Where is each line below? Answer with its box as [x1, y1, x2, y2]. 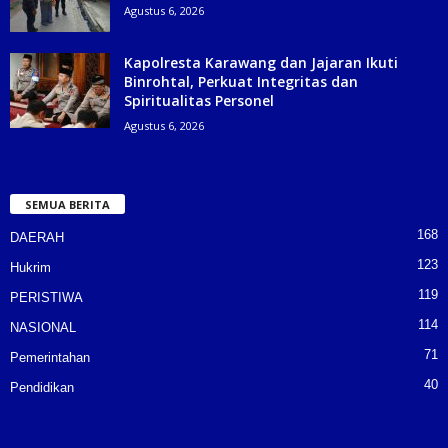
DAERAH [10, 229, 64, 245]
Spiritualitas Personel [124, 90, 274, 110]
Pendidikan [10, 379, 74, 395]
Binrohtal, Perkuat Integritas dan [124, 71, 358, 91]
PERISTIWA [10, 289, 83, 305]
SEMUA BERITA [25, 196, 110, 212]
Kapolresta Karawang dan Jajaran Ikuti [124, 52, 398, 72]
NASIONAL [10, 319, 76, 335]
